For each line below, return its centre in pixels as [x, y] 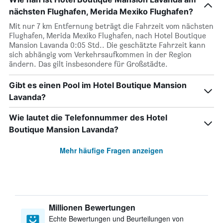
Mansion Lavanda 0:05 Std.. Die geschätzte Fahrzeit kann [107, 45]
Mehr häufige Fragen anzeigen [111, 150]
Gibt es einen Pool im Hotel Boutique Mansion [98, 85]
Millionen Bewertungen [92, 207]
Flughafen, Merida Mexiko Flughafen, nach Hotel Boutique [108, 36]
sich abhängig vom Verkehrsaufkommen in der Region [100, 55]
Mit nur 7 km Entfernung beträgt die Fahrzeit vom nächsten [111, 26]
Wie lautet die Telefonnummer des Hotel [88, 117]
